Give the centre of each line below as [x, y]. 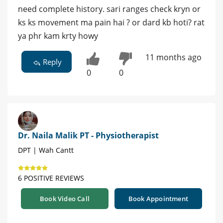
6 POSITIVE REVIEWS [51, 178]
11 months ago [173, 57]
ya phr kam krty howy [58, 36]
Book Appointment [158, 198]
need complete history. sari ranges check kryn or [109, 9]
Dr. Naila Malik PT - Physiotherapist [88, 135]
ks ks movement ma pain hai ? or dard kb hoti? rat [111, 22]
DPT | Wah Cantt [46, 150]
